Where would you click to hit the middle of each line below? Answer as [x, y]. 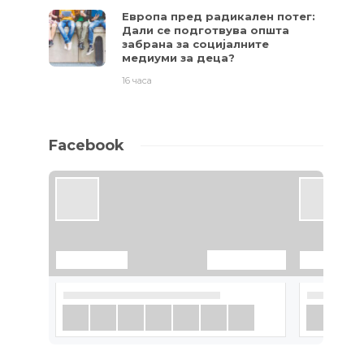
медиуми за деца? [178, 57]
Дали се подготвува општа [206, 30]
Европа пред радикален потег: [219, 16]
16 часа [137, 80]
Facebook [87, 145]
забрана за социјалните [195, 43]
